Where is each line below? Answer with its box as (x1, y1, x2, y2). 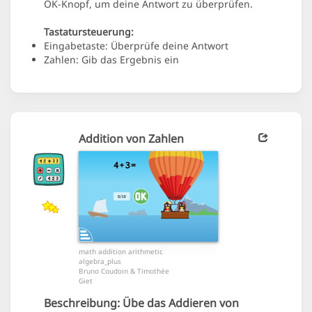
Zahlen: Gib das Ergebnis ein (44, 53, 179, 67)
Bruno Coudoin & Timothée (79, 266, 169, 276)
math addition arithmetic (79, 247, 163, 257)
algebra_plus (79, 256, 121, 267)
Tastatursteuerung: (44, 25, 134, 39)
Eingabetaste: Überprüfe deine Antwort (44, 39, 228, 53)
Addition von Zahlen (79, 131, 184, 147)
